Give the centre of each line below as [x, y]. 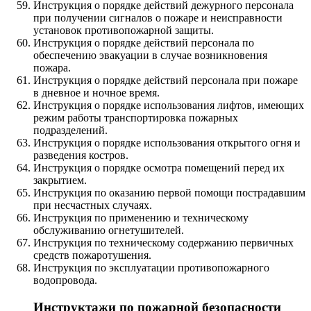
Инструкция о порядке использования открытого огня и [167, 142]
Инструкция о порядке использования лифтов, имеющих [169, 105]
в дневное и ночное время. [96, 92]
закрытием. [60, 180]
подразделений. [70, 130]
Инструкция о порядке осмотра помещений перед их [159, 167]
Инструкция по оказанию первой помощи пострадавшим [169, 192]
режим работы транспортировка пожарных [136, 117]
